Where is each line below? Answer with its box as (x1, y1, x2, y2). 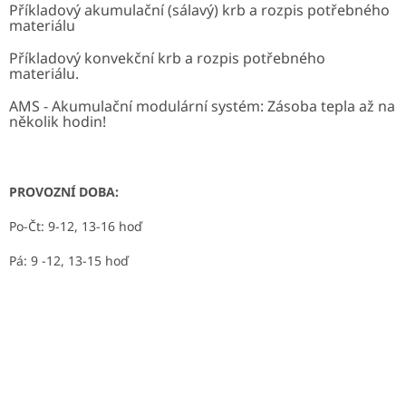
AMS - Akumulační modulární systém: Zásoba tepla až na (9, 96, 395, 117)
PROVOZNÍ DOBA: (9, 183, 119, 201)
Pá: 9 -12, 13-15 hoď (9, 252, 129, 270)
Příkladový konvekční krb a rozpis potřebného (9, 48, 325, 69)
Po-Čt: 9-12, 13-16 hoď (9, 217, 142, 236)
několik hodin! (9, 111, 106, 132)
